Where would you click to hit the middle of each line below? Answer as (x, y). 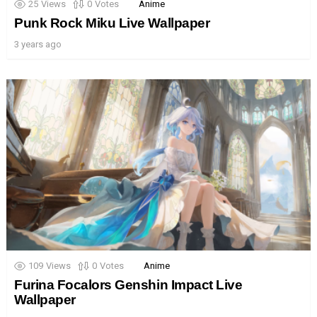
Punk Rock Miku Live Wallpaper (112, 23)
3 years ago (38, 44)
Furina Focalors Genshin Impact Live (128, 284)
